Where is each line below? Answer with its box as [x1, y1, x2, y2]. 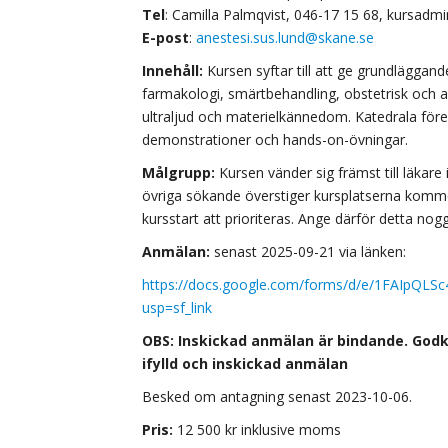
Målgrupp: [142, 162, 215, 182]
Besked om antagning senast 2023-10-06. [142, 386, 412, 406]
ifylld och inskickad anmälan [142, 353, 348, 373]
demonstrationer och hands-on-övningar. [142, 129, 408, 149]
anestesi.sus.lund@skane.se [196, 27, 374, 47]
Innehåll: [142, 60, 207, 80]
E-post [142, 27, 189, 47]
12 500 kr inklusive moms [173, 419, 341, 439]
